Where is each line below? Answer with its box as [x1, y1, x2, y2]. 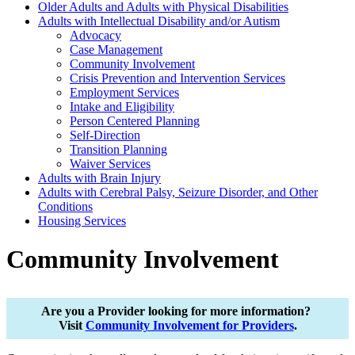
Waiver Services [70, 156, 151, 170]
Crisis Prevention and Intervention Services [70, 71, 285, 85]
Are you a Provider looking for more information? [41, 304, 314, 319]
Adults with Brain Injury [38, 170, 161, 185]
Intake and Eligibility [70, 99, 174, 113]
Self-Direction [70, 128, 140, 142]
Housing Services [38, 213, 126, 227]
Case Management [70, 42, 162, 56]
